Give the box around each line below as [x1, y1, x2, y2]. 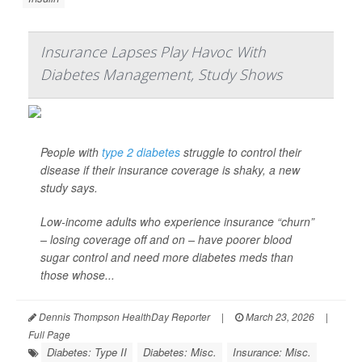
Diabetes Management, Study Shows [40, 65, 282, 84]
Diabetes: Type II [47, 344, 127, 360]
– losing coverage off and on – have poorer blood [40, 231, 292, 247]
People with [40, 144, 102, 160]
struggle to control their [180, 144, 301, 160]
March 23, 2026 [243, 309, 314, 323]
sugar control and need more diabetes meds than [40, 249, 293, 265]
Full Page [28, 327, 70, 341]
